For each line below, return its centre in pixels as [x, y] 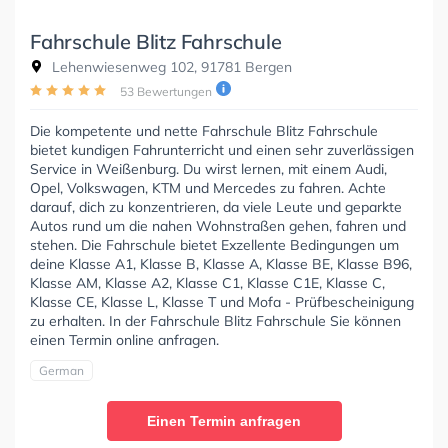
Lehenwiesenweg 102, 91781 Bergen [170, 66]
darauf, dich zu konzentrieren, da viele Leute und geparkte [216, 206]
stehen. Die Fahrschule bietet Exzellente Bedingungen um [214, 244]
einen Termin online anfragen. [124, 339]
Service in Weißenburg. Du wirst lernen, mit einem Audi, [208, 168]
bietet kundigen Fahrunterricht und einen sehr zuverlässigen [222, 149]
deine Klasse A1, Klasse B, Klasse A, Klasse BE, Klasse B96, [221, 263]
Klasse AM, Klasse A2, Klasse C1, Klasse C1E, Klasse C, [207, 282]
